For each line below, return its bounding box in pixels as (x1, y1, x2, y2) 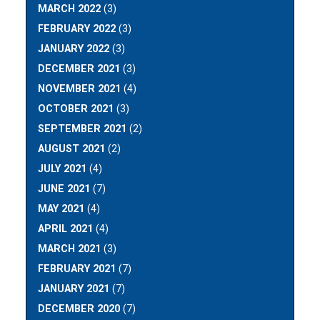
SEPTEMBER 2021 (38, 122, 127, 135)
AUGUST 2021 (38, 142, 106, 155)
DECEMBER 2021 (38, 62, 121, 75)
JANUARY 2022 (38, 42, 110, 55)
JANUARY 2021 (38, 282, 110, 295)
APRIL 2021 (38, 222, 94, 235)
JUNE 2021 (38, 182, 91, 195)
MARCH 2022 (38, 2, 101, 15)
